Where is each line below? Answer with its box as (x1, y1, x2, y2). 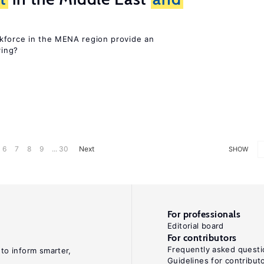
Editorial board (167, 221, 224, 230)
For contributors (167, 232, 237, 243)
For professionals (167, 209, 241, 220)
